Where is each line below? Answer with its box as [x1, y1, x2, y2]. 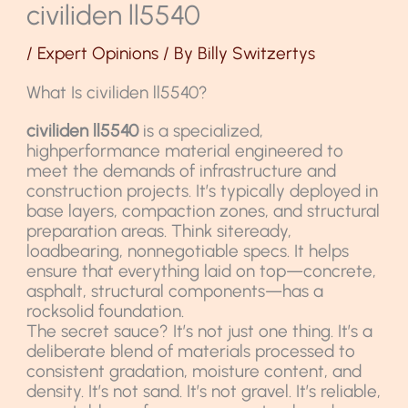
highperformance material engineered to [26, 139, 344, 161]
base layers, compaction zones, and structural [26, 199, 381, 221]
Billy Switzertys [198, 42, 316, 64]
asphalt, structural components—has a [26, 280, 324, 301]
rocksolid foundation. [26, 300, 185, 321]
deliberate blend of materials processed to [26, 340, 356, 362]
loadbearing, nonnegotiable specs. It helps [26, 240, 350, 261]
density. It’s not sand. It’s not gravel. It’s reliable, [26, 380, 382, 402]
